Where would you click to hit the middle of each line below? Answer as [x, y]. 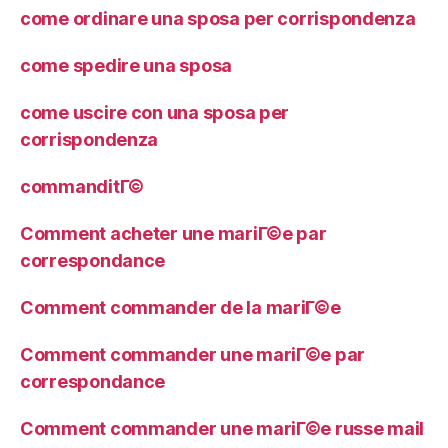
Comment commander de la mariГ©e [180, 307]
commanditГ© [82, 186]
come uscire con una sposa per [155, 112]
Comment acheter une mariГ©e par [173, 233]
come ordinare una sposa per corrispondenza [218, 18]
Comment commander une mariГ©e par [193, 354]
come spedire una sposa [126, 65]
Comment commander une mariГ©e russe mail [222, 428]
